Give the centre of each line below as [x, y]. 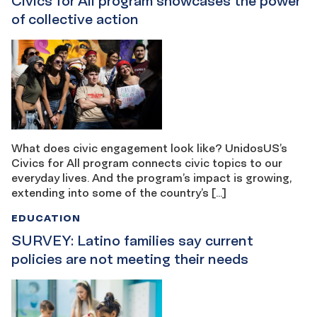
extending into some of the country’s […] [119, 193]
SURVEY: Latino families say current [132, 241]
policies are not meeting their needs [130, 259]
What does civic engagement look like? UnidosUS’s [149, 148]
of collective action [75, 19]
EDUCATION [46, 218]
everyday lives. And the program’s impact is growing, [152, 178]
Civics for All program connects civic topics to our [147, 163]
